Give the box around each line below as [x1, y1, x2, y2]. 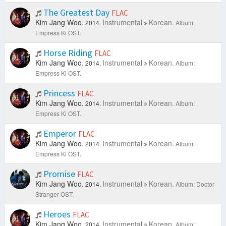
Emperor [41, 128, 78, 140]
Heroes [41, 208, 73, 220]
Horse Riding [41, 47, 94, 59]
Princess [41, 87, 77, 99]
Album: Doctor [176, 180, 214, 189]
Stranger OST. [35, 190, 74, 199]
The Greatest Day [41, 7, 111, 19]
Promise [41, 168, 77, 180]
